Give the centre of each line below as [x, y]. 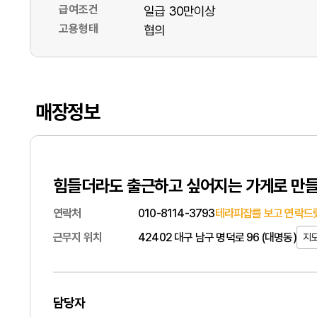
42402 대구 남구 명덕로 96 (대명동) [217, 237]
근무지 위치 [78, 237]
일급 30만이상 [180, 11]
